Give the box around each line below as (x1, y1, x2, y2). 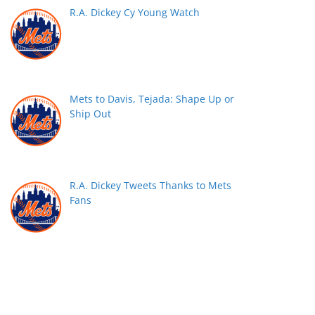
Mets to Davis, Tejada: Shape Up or (69, 91, 234, 105)
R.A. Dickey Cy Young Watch (69, 6, 200, 20)
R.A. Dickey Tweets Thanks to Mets (69, 178, 231, 192)
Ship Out (69, 106, 111, 120)
